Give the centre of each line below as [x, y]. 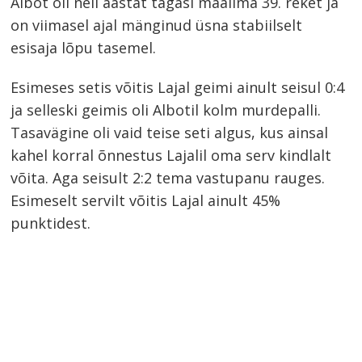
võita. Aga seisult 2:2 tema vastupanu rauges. [168, 178]
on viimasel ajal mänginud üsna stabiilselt [157, 25]
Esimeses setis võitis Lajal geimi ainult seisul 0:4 [178, 88]
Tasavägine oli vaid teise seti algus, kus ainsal [170, 133]
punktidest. [51, 223]
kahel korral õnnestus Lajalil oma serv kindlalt [171, 156]
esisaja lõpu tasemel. [84, 47]
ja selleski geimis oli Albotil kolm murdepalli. [166, 110]
